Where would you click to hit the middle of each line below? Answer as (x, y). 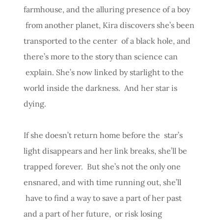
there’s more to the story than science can (101, 56)
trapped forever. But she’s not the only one (102, 166)
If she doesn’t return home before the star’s (103, 135)
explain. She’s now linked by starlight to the (104, 72)
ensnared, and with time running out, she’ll (102, 182)
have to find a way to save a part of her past (103, 198)
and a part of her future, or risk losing (93, 213)
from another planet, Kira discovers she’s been (109, 25)
